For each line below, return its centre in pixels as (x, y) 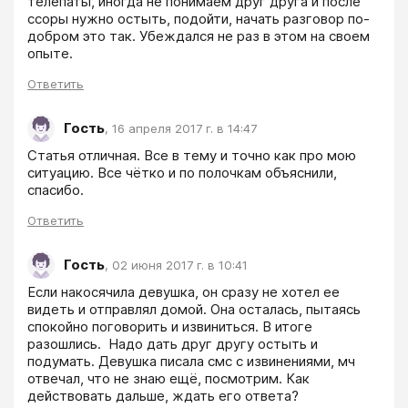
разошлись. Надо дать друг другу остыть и (173, 343)
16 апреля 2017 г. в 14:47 (184, 129)
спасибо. (56, 189)
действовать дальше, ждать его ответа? (165, 395)
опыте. (52, 53)
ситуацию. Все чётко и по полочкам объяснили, (182, 172)
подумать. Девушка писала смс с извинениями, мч (191, 361)
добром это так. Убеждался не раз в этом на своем (199, 36)
